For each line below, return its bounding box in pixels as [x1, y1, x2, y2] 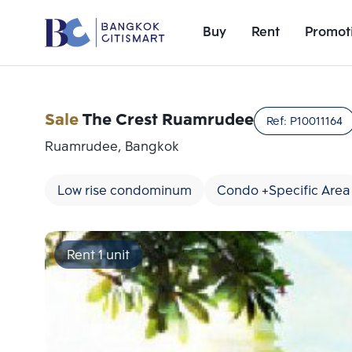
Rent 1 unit [67, 245, 130, 266]
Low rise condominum [57, 181, 192, 202]
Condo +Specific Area [217, 181, 350, 202]
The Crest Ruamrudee [82, 108, 254, 134]
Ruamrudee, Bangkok [45, 137, 179, 158]
